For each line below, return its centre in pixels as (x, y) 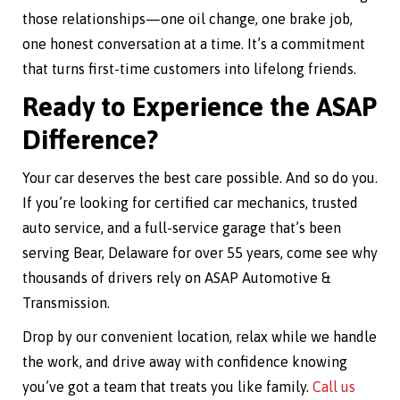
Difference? (90, 140)
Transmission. (66, 303)
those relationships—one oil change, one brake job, (187, 19)
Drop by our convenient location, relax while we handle (200, 337)
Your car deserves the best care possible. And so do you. (200, 178)
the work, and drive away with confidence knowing (185, 362)
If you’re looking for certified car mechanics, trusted (190, 203)
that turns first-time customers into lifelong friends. (189, 69)
